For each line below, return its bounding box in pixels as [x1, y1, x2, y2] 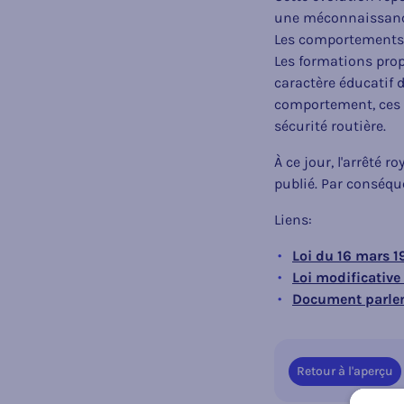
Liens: [274, 211, 312, 229]
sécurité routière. [274, 117, 386, 135]
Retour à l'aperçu [297, 363, 393, 379]
